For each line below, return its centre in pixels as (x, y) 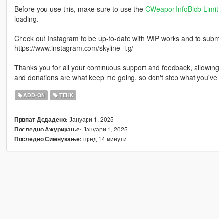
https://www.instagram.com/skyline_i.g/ (74, 48)
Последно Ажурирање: (48, 130)
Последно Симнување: (48, 139)
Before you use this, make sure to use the (79, 9)
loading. (26, 19)
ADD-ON (34, 95)
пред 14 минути (104, 139)
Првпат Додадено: (41, 120)
